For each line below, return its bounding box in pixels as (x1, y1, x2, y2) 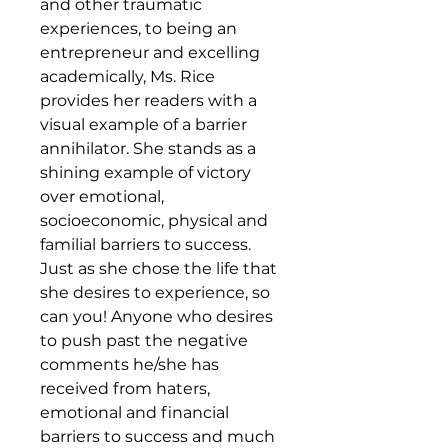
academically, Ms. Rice (40, 67, 215, 86)
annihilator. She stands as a (40, 139, 256, 158)
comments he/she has (40, 355, 219, 374)
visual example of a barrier (40, 115, 247, 134)
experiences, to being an (40, 19, 237, 38)
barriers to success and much (40, 427, 275, 446)
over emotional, (40, 187, 164, 206)
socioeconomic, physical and (40, 211, 268, 230)
